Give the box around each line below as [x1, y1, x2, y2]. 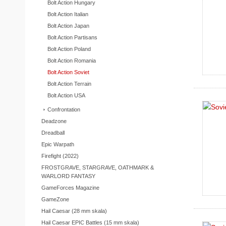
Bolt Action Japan [47, 22, 89, 29]
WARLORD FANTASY [41, 173, 95, 179]
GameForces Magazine [41, 184, 99, 191]
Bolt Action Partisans [47, 34, 97, 40]
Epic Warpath [41, 141, 74, 147]
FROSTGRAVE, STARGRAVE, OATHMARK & [41, 164, 154, 171]
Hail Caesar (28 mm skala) [41, 207, 107, 214]
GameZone [41, 196, 69, 202]
